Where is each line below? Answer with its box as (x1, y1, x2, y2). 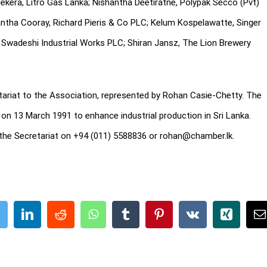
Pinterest (164, 207, 207, 220)
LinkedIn (33, 207, 77, 220)
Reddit (66, 207, 98, 220)
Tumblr (131, 207, 167, 220)
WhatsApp (98, 207, 149, 220)
